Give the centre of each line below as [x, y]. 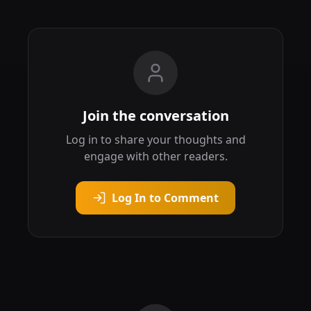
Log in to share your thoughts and [155, 140]
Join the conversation [155, 116]
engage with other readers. [155, 156]
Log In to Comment [165, 198]
